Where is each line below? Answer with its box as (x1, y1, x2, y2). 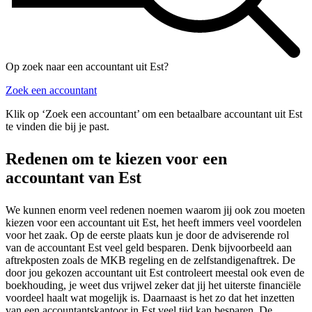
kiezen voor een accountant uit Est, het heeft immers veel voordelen (6, 217, 302, 229)
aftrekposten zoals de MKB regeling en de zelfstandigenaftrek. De (6, 254, 295, 267)
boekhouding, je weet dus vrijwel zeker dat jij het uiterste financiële (6, 279, 301, 292)
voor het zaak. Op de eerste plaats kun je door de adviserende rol (6, 229, 289, 242)
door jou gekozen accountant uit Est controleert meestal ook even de (6, 267, 304, 279)
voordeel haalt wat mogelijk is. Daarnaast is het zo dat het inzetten (6, 292, 295, 304)
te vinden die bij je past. (6, 120, 109, 133)
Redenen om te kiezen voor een (6, 150, 227, 169)
